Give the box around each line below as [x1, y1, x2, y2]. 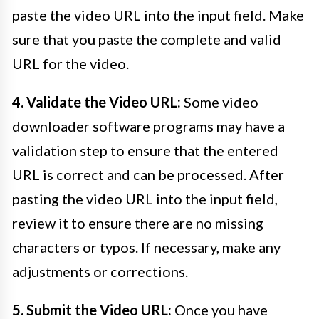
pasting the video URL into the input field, [12, 190, 278, 208]
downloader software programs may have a [12, 117, 285, 135]
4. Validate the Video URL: [12, 93, 181, 111]
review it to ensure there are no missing [12, 214, 263, 232]
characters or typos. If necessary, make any [12, 239, 281, 256]
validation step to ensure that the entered [12, 142, 278, 159]
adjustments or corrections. [12, 263, 188, 281]
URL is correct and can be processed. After [12, 166, 284, 184]
